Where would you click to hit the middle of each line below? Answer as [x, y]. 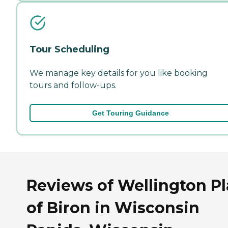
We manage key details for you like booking [119, 73]
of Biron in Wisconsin [113, 208]
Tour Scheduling [69, 49]
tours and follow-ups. [73, 85]
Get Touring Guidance [130, 113]
